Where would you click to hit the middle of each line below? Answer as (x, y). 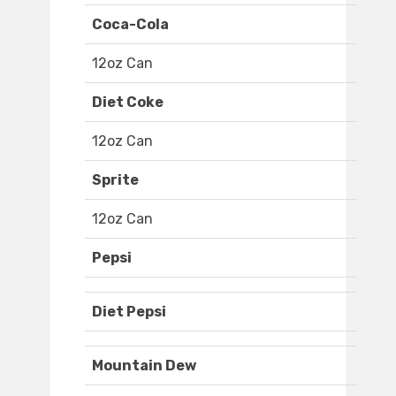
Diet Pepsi (129, 312)
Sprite (115, 180)
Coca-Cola (130, 25)
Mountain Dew (144, 366)
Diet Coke (128, 103)
